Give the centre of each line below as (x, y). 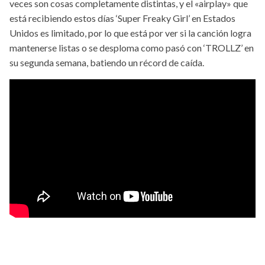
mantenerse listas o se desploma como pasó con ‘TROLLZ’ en (132, 48)
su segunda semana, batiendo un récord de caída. (107, 63)
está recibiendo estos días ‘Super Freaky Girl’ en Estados (122, 18)
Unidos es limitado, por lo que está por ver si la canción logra (130, 33)
